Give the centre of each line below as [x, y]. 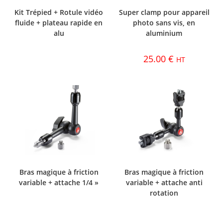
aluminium [164, 33]
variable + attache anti [164, 183]
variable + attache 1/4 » [59, 183]
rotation [164, 193]
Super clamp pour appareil [164, 12]
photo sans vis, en [164, 22]
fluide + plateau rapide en [59, 22]
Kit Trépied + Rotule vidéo [59, 12]
